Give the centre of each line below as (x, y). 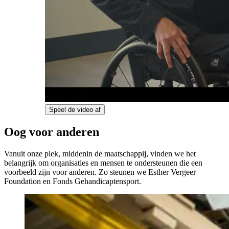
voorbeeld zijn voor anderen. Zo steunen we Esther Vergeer (100, 172)
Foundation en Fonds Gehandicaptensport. (73, 181)
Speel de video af (75, 109)
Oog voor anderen (52, 132)
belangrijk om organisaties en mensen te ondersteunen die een (103, 163)
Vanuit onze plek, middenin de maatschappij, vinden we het (100, 153)
